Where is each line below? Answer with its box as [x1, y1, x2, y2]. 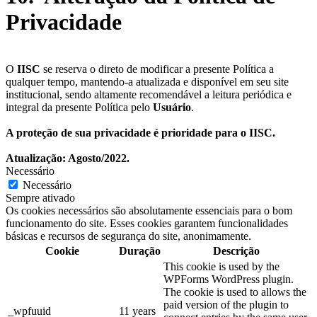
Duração [119, 245, 161, 258]
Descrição [213, 245, 260, 258]
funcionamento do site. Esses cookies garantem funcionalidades [6, 217, 288, 230]
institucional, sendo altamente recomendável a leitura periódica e [6, 88, 292, 101]
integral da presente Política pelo [6, 101, 153, 114]
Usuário [153, 101, 191, 114]
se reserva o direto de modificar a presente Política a [40, 63, 274, 76]
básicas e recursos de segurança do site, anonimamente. [6, 230, 251, 243]
